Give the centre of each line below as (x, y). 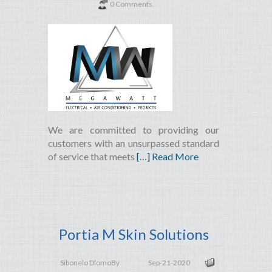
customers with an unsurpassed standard (134, 143)
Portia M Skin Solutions (134, 234)
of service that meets (92, 157)
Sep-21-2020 (169, 263)
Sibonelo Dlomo (86, 263)
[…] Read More (168, 157)
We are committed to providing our (134, 130)
